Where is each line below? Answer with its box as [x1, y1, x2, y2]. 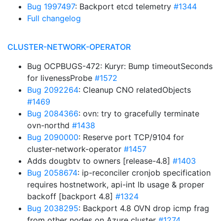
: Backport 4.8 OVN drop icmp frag [78, 203, 209, 213]
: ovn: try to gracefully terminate [78, 109, 199, 118]
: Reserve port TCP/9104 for [78, 132, 184, 142]
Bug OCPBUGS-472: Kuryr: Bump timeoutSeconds [27, 61, 213, 71]
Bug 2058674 [27, 168, 77, 178]
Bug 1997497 [27, 1, 75, 11]
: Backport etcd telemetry [75, 1, 174, 11]
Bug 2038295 [27, 203, 78, 213]
